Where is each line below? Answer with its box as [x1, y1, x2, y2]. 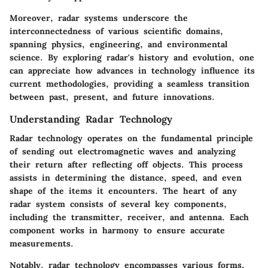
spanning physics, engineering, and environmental [10, 38, 227, 50]
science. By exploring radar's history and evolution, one [10, 51, 254, 63]
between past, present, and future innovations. [10, 91, 215, 102]
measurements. [10, 237, 74, 249]
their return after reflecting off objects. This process [10, 159, 243, 170]
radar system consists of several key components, [10, 198, 227, 209]
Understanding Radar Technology [10, 112, 172, 125]
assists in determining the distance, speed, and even [10, 172, 242, 183]
